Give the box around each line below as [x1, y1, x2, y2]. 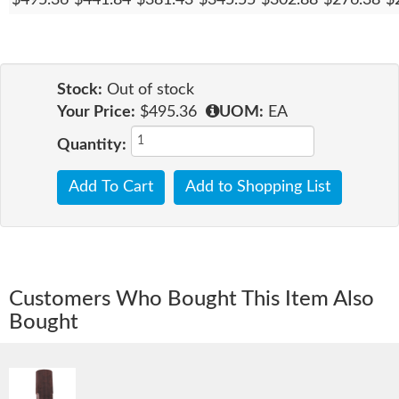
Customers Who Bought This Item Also [9, 289, 374, 311]
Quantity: [57, 136, 126, 153]
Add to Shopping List [185, 178, 330, 195]
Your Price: [57, 103, 135, 120]
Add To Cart [69, 178, 153, 195]
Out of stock [107, 81, 194, 98]
